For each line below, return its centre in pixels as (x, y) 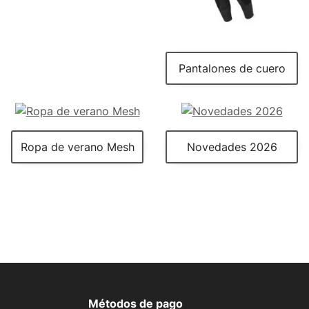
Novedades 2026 (232, 147)
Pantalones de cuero (232, 68)
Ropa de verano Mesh (77, 147)
